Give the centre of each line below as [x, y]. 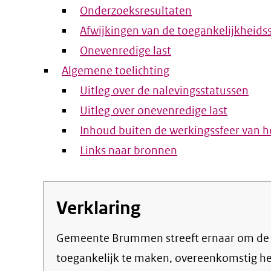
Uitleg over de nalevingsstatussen [164, 90]
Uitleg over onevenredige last [154, 110]
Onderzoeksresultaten [136, 11]
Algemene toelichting [116, 70]
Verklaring [98, 208]
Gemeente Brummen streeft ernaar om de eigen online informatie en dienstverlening [60, 238]
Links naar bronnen [129, 150]
